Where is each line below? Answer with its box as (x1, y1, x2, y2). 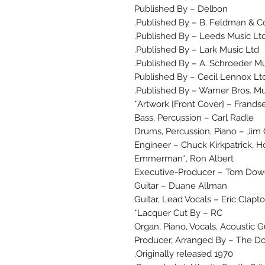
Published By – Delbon (134, 4, 228, 15)
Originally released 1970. (136, 248, 233, 260)
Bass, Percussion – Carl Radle (134, 112, 254, 124)
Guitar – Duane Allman (134, 180, 227, 192)
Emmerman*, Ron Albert (134, 153, 234, 164)
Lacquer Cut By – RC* (137, 208, 222, 219)
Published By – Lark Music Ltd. (136, 44, 259, 56)
